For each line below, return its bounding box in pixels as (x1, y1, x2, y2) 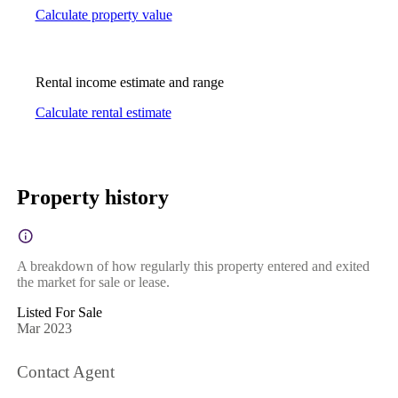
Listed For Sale (16, 304, 102, 320)
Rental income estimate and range (35, 75, 224, 91)
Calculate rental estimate (35, 105, 171, 121)
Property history (16, 185, 169, 209)
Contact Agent (16, 362, 115, 382)
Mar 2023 (16, 320, 72, 336)
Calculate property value (35, 7, 172, 23)
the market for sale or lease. (16, 274, 170, 290)
